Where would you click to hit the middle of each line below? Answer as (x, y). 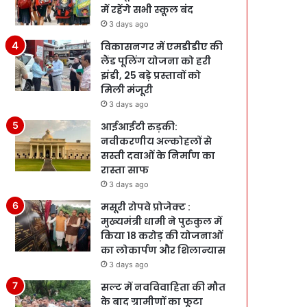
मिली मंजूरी (127, 89)
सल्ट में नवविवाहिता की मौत (163, 287)
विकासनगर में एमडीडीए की (162, 46)
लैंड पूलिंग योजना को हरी (156, 61)
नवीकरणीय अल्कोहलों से (157, 141)
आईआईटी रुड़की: (139, 126)
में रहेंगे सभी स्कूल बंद (147, 9)
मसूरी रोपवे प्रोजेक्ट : (146, 207)
